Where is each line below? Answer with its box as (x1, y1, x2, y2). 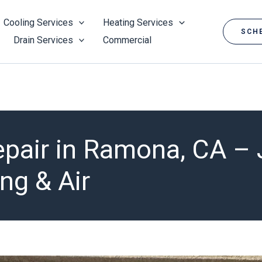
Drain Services (13, 35, 73, 46)
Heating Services (103, 17, 174, 28)
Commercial (103, 35, 152, 46)
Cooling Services (3, 17, 73, 28)
